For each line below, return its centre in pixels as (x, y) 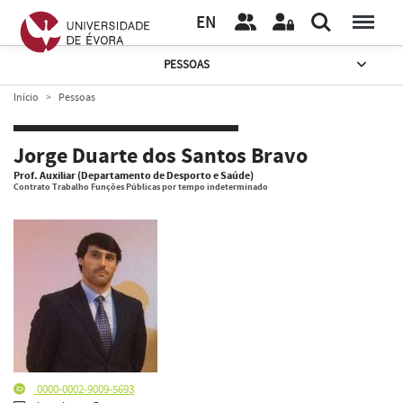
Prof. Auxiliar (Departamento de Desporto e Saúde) (134, 175)
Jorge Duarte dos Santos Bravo (161, 157)
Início (26, 97)
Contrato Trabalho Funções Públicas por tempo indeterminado (141, 187)
